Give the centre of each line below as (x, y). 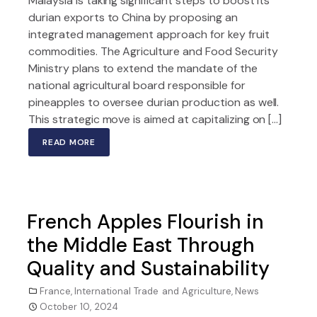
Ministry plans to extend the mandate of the (143, 68)
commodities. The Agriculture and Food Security (153, 51)
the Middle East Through (141, 245)
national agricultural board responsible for (137, 85)
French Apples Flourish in (145, 222)
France (55, 291)
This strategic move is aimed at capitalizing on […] (155, 119)
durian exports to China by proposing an (133, 17)
